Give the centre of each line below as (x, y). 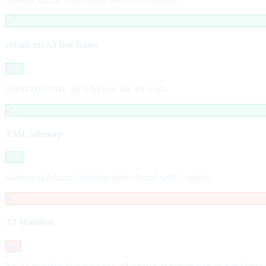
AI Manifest (29, 223)
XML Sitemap (34, 134)
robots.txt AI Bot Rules (52, 45)
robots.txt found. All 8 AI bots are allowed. (85, 88)
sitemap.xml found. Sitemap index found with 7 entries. (109, 178)
